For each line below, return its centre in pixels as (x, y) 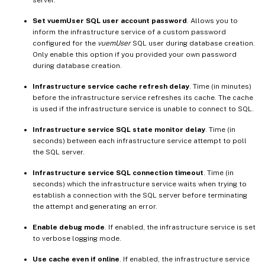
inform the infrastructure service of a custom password (129, 32)
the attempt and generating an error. (95, 207)
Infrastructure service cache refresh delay (111, 87)
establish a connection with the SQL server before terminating (140, 195)
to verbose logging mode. (77, 239)
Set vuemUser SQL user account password (110, 21)
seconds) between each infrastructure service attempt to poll (140, 141)
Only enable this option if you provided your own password (135, 55)
